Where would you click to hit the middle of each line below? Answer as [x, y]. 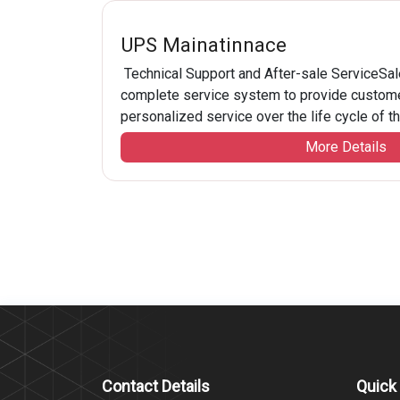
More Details [346, 147]
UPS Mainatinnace [204, 45]
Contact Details [156, 386]
